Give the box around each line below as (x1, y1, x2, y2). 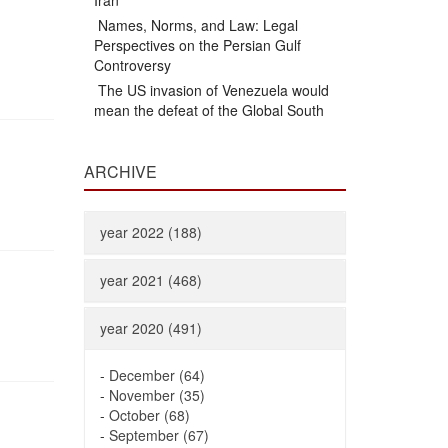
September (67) (108, 425, 209, 445)
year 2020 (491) (99, 318, 202, 338)
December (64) (108, 365, 205, 385)
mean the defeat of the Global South (93, 100, 324, 120)
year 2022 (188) (99, 222, 202, 242)
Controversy (93, 55, 171, 75)
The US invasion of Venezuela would (93, 80, 329, 100)
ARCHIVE (83, 160, 157, 183)
